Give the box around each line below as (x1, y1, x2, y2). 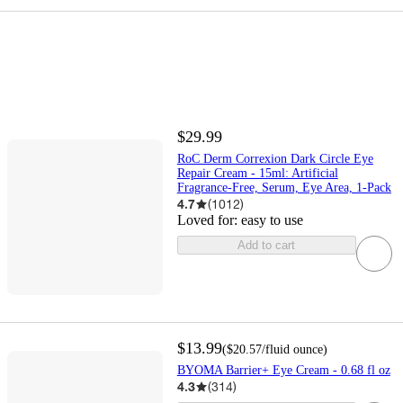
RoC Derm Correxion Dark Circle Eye (176, 152, 373, 166)
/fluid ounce (261, 343, 323, 357)
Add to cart (237, 238, 296, 253)
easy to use (240, 212, 303, 228)
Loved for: (176, 212, 241, 228)
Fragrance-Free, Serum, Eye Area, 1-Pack (176, 181, 391, 195)
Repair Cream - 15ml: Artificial (176, 166, 338, 181)
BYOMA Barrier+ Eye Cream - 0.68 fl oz (176, 363, 390, 378)
